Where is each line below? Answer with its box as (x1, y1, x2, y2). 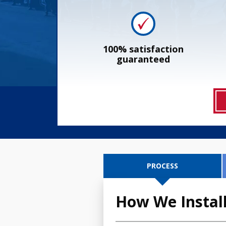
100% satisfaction (102, 43, 184, 55)
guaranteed (116, 53, 170, 66)
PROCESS (146, 161, 178, 171)
